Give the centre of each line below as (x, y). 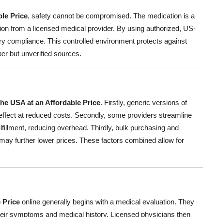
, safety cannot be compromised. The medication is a (111, 16)
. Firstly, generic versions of (144, 103)
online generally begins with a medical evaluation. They (107, 202)
